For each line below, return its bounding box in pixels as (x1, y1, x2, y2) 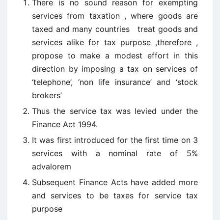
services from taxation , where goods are (32, 11, 198, 21)
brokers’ (32, 90, 62, 100)
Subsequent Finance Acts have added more (32, 177, 198, 187)
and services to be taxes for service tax (32, 191, 198, 200)
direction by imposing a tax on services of (32, 64, 198, 74)
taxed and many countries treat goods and (32, 24, 198, 34)
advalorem (32, 162, 71, 171)
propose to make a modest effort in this (32, 51, 198, 60)
